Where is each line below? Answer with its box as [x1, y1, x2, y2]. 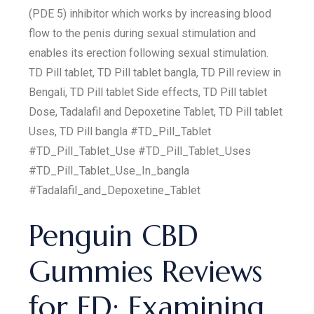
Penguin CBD [29, 217, 199, 254]
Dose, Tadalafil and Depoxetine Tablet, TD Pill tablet [29, 105, 283, 118]
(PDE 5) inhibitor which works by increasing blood [29, 7, 272, 20]
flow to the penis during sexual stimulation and [29, 27, 257, 40]
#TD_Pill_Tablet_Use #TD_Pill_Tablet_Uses [29, 144, 252, 158]
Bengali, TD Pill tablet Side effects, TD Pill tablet [29, 86, 268, 99]
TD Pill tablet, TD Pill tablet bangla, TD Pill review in [29, 66, 282, 79]
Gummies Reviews [29, 253, 263, 290]
